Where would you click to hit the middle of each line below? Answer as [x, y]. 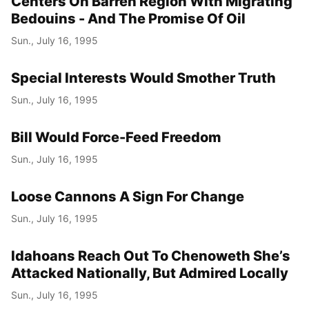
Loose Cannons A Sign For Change [128, 196]
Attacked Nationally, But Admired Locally [150, 273]
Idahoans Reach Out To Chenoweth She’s [151, 256]
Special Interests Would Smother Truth [143, 78]
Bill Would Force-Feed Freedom [116, 137]
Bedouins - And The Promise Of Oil [128, 18]
